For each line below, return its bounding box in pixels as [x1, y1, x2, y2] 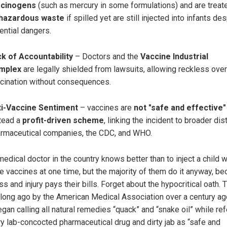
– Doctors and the [73, 51, 140, 61]
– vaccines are [78, 102, 134, 112]
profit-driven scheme [22, 115, 104, 125]
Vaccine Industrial [140, 51, 208, 61]
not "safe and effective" [134, 102, 226, 112]
